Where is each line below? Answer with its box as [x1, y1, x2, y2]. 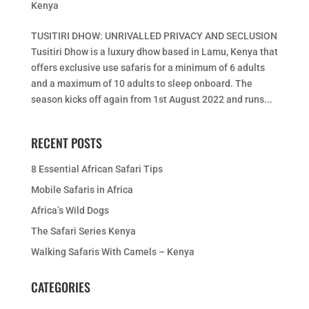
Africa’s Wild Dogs [30, 205, 109, 216]
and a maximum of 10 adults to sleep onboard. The [30, 78, 252, 89]
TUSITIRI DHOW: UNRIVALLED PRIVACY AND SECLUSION [30, 30, 277, 41]
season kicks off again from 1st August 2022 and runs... [30, 94, 272, 105]
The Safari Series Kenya [30, 226, 136, 237]
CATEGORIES [30, 278, 90, 296]
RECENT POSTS [30, 134, 102, 152]
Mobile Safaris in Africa [30, 184, 133, 195]
